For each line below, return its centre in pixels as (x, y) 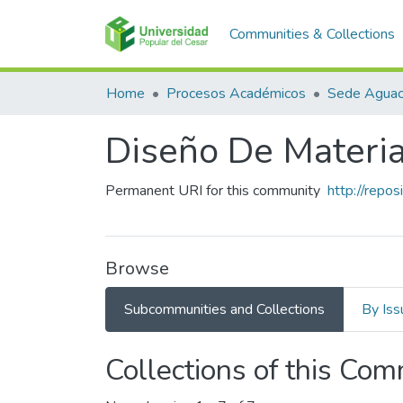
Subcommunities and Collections (224, 309)
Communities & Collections (312, 34)
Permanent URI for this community (213, 191)
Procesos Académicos (236, 94)
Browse (137, 269)
